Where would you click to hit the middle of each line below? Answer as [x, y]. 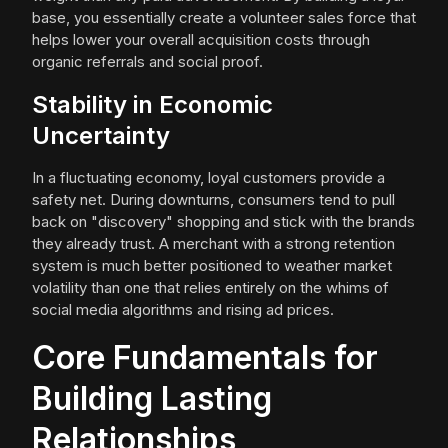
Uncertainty [101, 135]
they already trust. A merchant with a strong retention [213, 243]
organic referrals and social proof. [147, 61]
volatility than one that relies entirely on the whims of [210, 287]
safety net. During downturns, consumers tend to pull [213, 199]
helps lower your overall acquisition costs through [201, 39]
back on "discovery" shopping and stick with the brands [223, 221]
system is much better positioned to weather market [212, 265]
